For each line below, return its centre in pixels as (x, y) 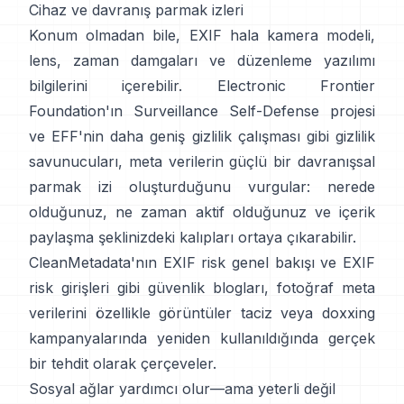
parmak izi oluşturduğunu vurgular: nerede (202, 186)
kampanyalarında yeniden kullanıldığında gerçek (202, 338)
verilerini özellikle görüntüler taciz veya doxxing (202, 312)
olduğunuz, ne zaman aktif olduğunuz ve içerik (202, 211)
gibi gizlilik (338, 136)
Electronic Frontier (296, 85)
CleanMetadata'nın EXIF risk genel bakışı (172, 262)
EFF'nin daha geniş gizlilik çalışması (176, 136)
